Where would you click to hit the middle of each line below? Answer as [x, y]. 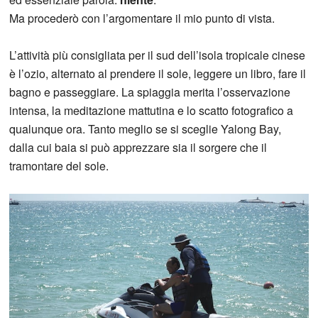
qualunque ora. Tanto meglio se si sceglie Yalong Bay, [146, 129]
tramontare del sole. [59, 166]
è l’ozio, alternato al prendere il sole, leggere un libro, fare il [158, 74]
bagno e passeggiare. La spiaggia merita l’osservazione [150, 92]
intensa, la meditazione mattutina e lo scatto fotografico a [152, 111]
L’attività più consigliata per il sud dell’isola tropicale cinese [158, 55]
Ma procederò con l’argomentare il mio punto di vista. [142, 18]
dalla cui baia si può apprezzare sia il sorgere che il [138, 148]
